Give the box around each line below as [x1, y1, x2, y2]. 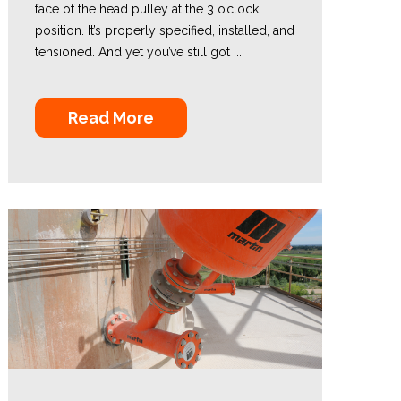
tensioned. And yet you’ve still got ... [34, 45, 242, 59]
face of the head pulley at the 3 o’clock [34, 2, 259, 16]
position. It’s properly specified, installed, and [34, 23, 294, 38]
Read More [67, 108, 154, 127]
